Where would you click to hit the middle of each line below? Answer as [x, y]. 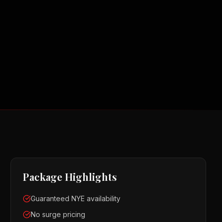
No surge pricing [58, 214]
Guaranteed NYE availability [76, 198]
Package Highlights [70, 177]
